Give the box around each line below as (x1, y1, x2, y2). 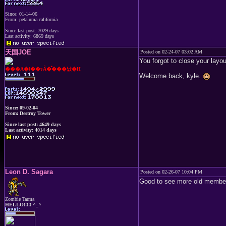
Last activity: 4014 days (5, 127, 56, 133)
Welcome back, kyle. (139, 72, 203, 80)
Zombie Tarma (5, 196, 34, 202)
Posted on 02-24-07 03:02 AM (140, 49, 202, 54)
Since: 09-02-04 (5, 105, 38, 110)
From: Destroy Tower (5, 110, 50, 116)
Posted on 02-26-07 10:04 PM (140, 169, 202, 175)
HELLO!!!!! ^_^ (5, 202, 41, 207)
